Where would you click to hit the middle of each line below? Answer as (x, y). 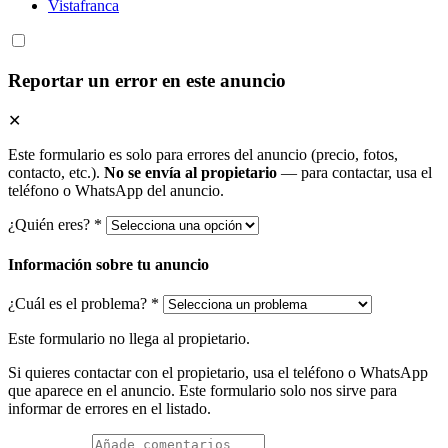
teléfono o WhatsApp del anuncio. (116, 190)
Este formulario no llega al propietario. (129, 339)
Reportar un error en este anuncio (147, 81)
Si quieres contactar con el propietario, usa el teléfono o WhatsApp (218, 373)
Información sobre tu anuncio (108, 265)
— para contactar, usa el (354, 172)
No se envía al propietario (190, 172)
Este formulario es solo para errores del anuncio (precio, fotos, (203, 154)
